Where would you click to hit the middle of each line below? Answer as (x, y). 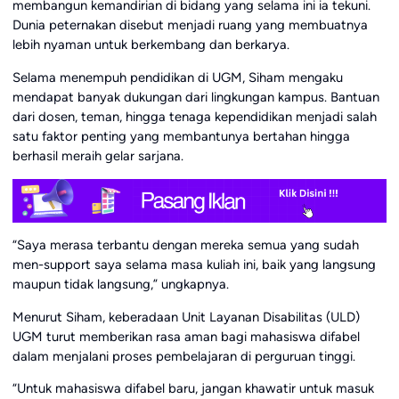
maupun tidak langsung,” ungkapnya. (120, 284)
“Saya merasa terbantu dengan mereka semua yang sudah (185, 244)
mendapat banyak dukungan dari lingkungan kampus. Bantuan (195, 98)
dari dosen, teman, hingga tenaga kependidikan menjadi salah (194, 117)
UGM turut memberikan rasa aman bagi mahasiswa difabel (186, 336)
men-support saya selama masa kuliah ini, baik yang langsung (194, 264)
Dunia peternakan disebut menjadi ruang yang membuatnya (190, 25)
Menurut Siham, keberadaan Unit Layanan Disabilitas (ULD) (186, 317)
